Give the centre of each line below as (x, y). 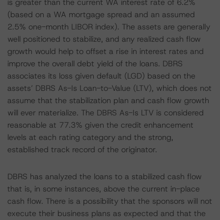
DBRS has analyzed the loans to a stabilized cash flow (105, 177)
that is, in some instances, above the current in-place (104, 189)
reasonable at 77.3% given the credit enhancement (100, 125)
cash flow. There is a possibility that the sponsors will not (110, 201)
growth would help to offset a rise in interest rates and (106, 51)
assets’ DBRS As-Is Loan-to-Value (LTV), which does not (110, 88)
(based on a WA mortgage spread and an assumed (101, 14)
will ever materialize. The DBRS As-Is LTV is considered (106, 113)
